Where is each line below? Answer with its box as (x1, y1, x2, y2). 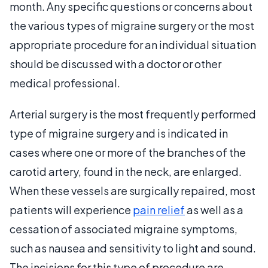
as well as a (185, 202, 243, 217)
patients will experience (10, 202, 133, 217)
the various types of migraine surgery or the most (10, 18, 254, 32)
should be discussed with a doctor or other (10, 56, 221, 71)
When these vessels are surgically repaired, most (10, 183, 255, 197)
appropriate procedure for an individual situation (10, 37, 256, 51)
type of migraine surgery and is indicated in (10, 126, 228, 140)
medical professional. (10, 75, 120, 90)
